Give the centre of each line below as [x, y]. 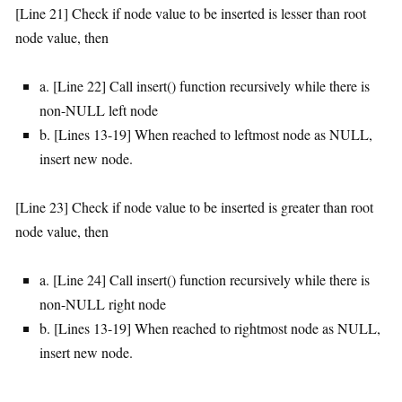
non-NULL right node [103, 304]
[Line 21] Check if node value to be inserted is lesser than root [191, 13]
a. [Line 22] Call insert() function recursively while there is [205, 86]
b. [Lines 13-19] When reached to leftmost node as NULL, [206, 135]
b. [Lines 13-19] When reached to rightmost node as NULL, [210, 328]
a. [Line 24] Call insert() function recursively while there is [205, 280]
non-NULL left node [99, 110]
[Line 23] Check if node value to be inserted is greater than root [194, 207]
